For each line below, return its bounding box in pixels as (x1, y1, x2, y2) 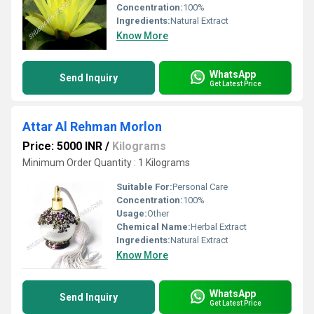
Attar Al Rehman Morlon (22, 119, 162, 134)
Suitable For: (116, 182, 172, 192)
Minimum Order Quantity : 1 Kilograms (22, 157, 190, 168)
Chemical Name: (116, 221, 191, 232)
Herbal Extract (191, 221, 247, 232)
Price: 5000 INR (22, 139, 102, 153)
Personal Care (172, 182, 228, 192)
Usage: (116, 208, 147, 219)
